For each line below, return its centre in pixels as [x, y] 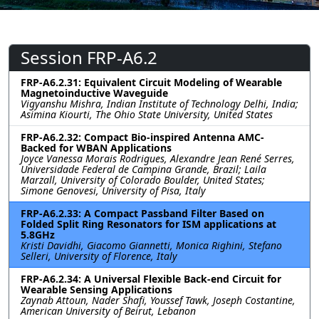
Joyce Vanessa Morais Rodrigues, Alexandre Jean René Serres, [158, 158]
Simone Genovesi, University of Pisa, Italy [113, 190]
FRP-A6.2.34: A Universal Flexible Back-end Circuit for [151, 278]
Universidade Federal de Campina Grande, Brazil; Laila [143, 169]
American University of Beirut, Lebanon [108, 310]
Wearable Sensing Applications [96, 289]
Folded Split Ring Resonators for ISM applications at [148, 224]
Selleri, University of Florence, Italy [99, 256]
